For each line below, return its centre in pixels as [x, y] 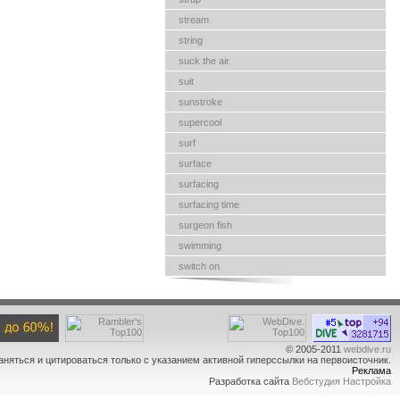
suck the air [204, 61]
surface [195, 163]
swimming [200, 246]
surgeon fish [205, 225]
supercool [200, 122]
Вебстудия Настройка [342, 381]
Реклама [371, 371]
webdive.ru [367, 349]
